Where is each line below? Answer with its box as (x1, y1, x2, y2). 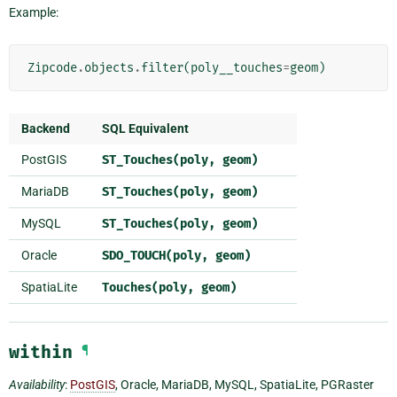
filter (141, 59, 183, 75)
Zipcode (27, 59, 77, 75)
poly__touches (191, 59, 283, 75)
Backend (21, 121, 70, 136)
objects (84, 59, 134, 75)
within (9, 340, 73, 362)
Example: (9, 4, 58, 19)
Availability (9, 377, 65, 392)
